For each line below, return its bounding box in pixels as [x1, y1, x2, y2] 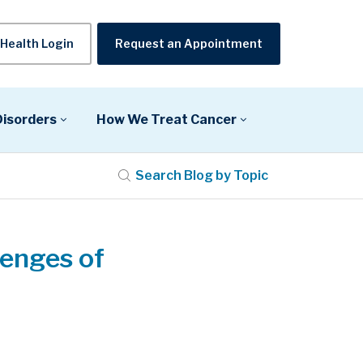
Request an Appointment [115, 36, 263, 50]
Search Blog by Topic [135, 167, 268, 183]
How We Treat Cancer [96, 111, 237, 127]
